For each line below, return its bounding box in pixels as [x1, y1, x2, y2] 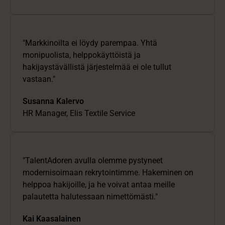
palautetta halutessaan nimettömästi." [23, 192, 158, 202]
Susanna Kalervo [23, 96, 84, 106]
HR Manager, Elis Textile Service [23, 108, 135, 119]
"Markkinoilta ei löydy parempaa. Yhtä [23, 38, 157, 48]
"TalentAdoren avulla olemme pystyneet [23, 156, 163, 166]
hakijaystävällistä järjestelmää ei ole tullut [23, 62, 171, 72]
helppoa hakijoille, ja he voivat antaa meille [23, 180, 175, 190]
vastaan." [23, 74, 55, 84]
